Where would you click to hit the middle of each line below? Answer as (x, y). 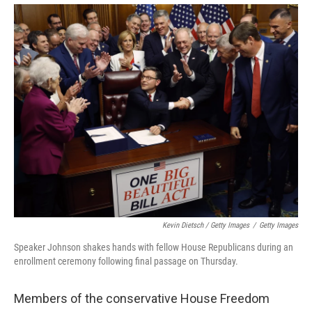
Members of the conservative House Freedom (142, 298)
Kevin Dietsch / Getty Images (206, 225)
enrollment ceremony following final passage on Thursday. (126, 261)
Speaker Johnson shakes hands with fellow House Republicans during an (154, 247)
